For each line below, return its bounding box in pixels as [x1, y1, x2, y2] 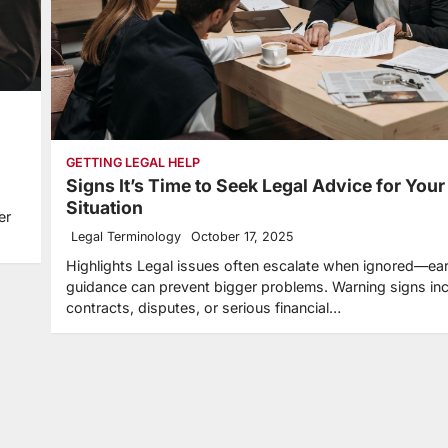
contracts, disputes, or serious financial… [66, 298, 341, 316]
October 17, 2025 [191, 228, 293, 244]
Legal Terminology [71, 228, 181, 244]
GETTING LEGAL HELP [66, 154, 200, 170]
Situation [66, 196, 143, 218]
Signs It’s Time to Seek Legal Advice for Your [66, 174, 445, 196]
